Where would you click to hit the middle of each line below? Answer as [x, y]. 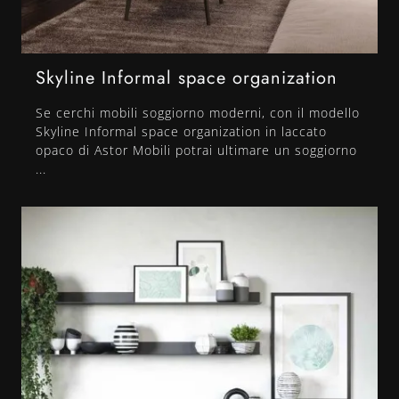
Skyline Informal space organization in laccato [181, 132]
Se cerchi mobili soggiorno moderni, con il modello [198, 113]
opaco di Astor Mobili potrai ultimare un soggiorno [196, 151]
